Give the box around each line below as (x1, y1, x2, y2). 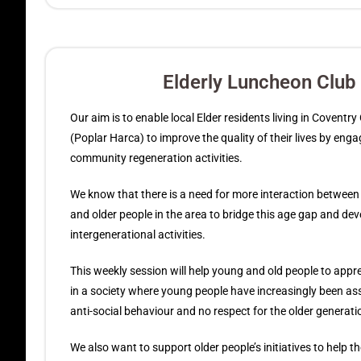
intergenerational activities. (70, 228, 205, 241)
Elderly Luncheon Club (163, 71, 356, 93)
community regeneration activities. (70, 151, 243, 164)
